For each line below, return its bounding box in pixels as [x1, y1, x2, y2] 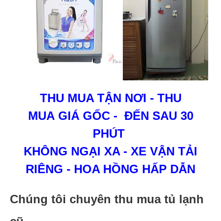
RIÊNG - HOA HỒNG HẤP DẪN [26, 162, 195, 176]
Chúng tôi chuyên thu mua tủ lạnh [10, 192, 204, 206]
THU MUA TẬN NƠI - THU [39, 91, 182, 105]
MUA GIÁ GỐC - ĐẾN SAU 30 [28, 109, 193, 122]
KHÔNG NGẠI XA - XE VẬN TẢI [24, 145, 197, 158]
